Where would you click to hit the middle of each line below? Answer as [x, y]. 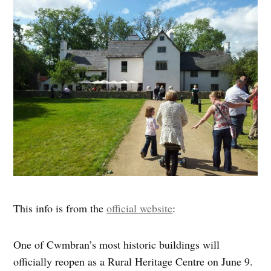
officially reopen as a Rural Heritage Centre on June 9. [133, 262]
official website [140, 208]
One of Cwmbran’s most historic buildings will [117, 245]
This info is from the [60, 208]
